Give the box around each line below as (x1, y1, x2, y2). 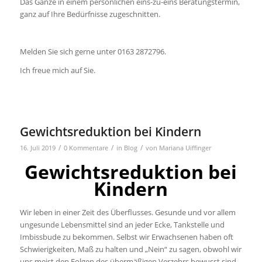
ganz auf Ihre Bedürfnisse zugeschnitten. (19, 9, 160, 20)
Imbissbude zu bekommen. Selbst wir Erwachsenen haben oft (19, 231, 233, 242)
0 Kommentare (63, 144, 108, 153)
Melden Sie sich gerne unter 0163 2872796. (19, 46, 166, 57)
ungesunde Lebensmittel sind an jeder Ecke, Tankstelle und (19, 219, 225, 230)
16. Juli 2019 (19, 144, 56, 153)
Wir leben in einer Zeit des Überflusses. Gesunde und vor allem (19, 206, 236, 218)
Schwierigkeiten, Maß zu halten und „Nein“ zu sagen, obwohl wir (19, 243, 242, 254)
